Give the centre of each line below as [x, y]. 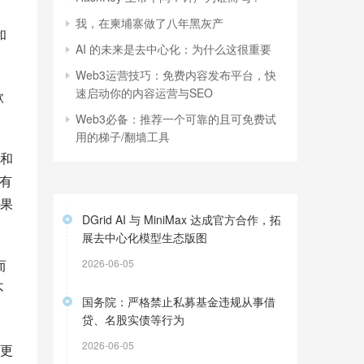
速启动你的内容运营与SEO [144, 93]
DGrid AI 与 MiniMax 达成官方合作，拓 [182, 219]
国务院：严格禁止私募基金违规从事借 [179, 301]
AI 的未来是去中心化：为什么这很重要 [173, 49]
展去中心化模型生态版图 [145, 237]
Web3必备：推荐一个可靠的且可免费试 [176, 119]
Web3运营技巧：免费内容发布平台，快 [176, 75]
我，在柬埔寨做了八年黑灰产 [149, 23]
